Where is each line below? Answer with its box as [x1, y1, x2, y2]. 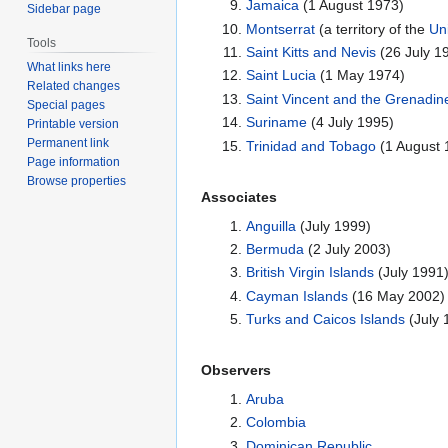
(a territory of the [314, 20, 429, 37]
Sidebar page [27, 2, 102, 17]
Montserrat [245, 20, 315, 37]
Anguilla [245, 217, 296, 234]
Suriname [245, 114, 307, 131]
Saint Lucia [245, 67, 316, 84]
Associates [201, 188, 277, 205]
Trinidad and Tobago [245, 137, 376, 154]
